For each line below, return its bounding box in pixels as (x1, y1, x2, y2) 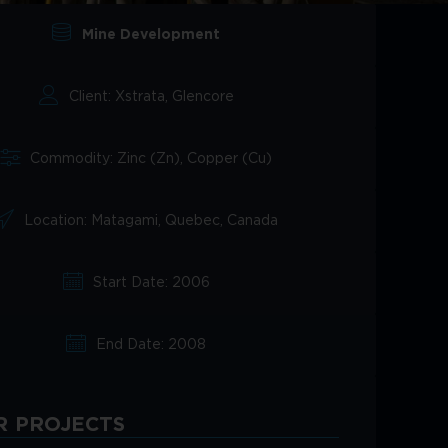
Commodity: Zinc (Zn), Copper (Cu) (30, 150, 272, 167)
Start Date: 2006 (92, 274, 210, 291)
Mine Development (82, 26, 220, 43)
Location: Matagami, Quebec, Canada (24, 212, 278, 229)
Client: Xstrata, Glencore (68, 88, 234, 105)
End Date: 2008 (96, 336, 206, 353)
